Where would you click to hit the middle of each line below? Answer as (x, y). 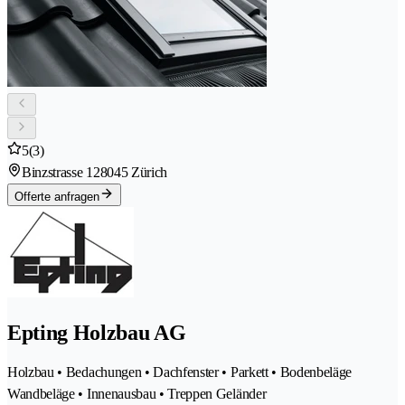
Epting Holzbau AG (97, 332)
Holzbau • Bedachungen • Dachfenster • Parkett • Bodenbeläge (180, 372)
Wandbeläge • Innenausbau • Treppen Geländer (137, 393)
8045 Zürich (134, 172)
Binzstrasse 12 (61, 172)
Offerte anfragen (57, 196)
